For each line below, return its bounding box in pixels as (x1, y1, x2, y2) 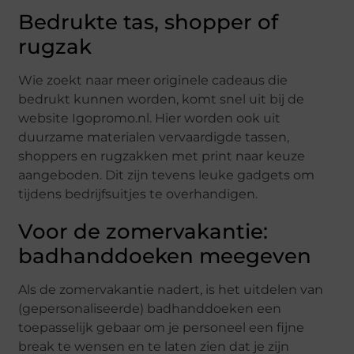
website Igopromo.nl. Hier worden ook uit (18, 111, 281, 126)
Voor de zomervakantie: (18, 219, 269, 245)
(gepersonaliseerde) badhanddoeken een (18, 301, 282, 317)
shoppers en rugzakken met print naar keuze (18, 149, 306, 164)
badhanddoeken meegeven (18, 243, 312, 269)
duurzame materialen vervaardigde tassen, (18, 130, 290, 145)
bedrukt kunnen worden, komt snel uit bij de (18, 92, 305, 107)
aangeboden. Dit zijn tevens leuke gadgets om (18, 168, 315, 183)
